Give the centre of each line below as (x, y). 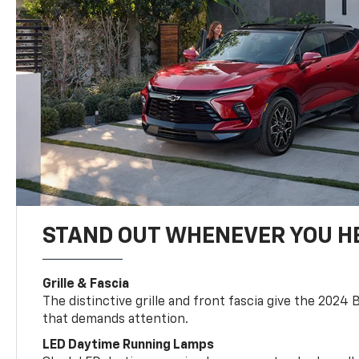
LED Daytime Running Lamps (129, 345)
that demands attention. (116, 319)
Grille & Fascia (86, 284)
